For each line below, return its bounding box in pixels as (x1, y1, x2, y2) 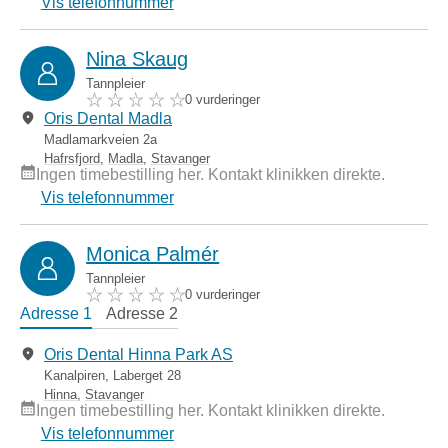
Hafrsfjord (44, 151, 100, 167)
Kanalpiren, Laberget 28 (44, 368, 181, 384)
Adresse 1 (20, 305, 92, 323)
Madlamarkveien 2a (44, 132, 157, 148)
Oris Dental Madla (44, 110, 172, 128)
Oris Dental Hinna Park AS (44, 346, 233, 364)
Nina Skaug (86, 48, 189, 71)
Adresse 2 (106, 305, 178, 323)
